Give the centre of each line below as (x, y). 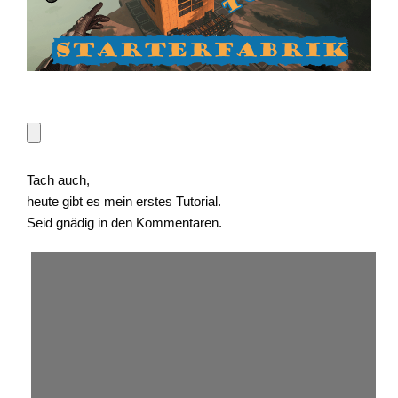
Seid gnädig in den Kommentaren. (124, 222)
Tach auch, (58, 179)
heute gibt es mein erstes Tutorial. (124, 201)
